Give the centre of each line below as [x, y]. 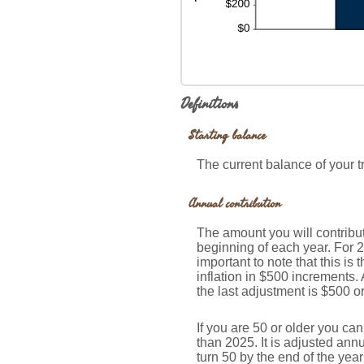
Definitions [210, 104]
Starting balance [227, 136]
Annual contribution [235, 204]
